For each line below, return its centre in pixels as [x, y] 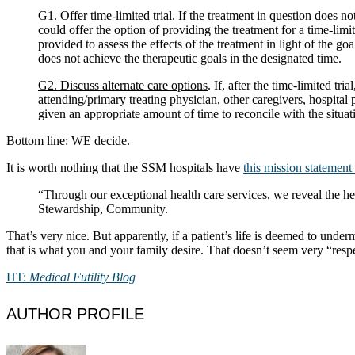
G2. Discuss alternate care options [123, 85]
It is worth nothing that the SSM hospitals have [125, 167]
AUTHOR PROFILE [75, 314]
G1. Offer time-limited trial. [107, 15]
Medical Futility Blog [82, 277]
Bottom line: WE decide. [68, 140]
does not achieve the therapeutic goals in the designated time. [190, 58]
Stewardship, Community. [103, 208]
